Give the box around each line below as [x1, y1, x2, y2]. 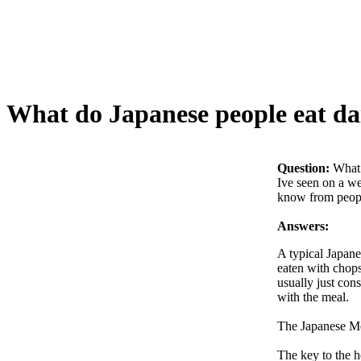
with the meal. [277, 289, 349, 304]
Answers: [277, 218, 329, 233]
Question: [277, 160, 330, 175]
